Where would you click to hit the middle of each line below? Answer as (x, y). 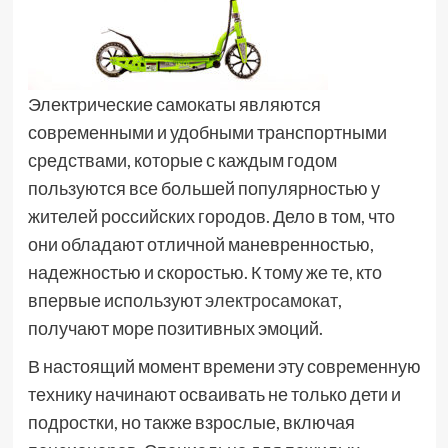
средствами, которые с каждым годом (182, 160)
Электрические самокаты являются (174, 104)
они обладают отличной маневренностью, (200, 244)
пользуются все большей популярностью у (203, 188)
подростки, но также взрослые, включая (191, 422)
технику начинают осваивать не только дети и (214, 394)
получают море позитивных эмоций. (175, 328)
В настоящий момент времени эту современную (224, 366)
